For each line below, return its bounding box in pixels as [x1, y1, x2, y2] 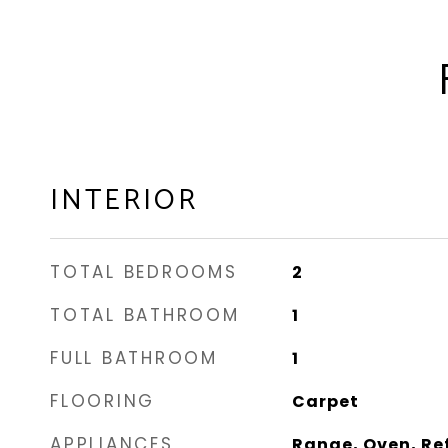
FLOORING [50, 389, 155, 413]
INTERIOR [50, 177, 198, 225]
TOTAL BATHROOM [50, 303, 240, 327]
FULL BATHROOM [50, 346, 218, 370]
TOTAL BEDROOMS [50, 260, 238, 284]
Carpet [291, 390, 359, 413]
